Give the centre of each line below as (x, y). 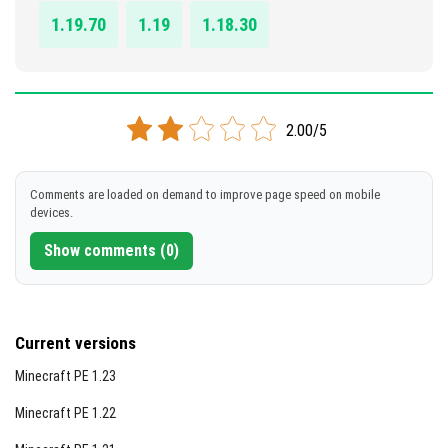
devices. (51, 212)
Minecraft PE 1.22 (65, 413)
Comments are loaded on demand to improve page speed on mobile (205, 194)
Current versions (75, 343)
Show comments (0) (111, 250)
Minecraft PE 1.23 (65, 376)
